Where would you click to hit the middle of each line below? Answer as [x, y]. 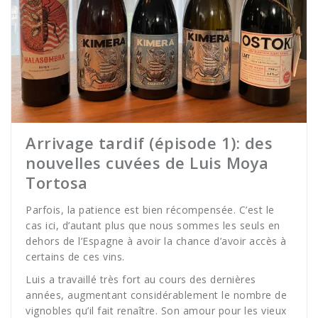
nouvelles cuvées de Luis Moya [147, 163]
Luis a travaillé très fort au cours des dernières [141, 280]
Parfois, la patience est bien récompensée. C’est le [150, 210]
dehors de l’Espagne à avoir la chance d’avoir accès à [156, 241]
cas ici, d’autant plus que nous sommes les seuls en [153, 226]
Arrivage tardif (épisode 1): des [149, 143]
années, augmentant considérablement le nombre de [156, 295]
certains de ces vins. [75, 257]
